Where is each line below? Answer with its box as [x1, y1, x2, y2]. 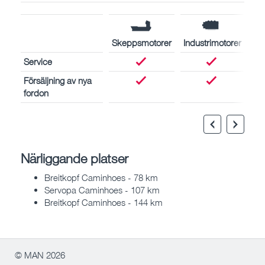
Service [24, 56, 52, 67]
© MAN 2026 [15, 250, 65, 261]
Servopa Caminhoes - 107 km [44, 185, 160, 196]
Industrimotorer [183, 37, 241, 48]
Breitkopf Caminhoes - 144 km [44, 197, 163, 208]
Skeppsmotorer [112, 37, 172, 48]
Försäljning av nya [24, 75, 92, 86]
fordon [24, 87, 49, 98]
